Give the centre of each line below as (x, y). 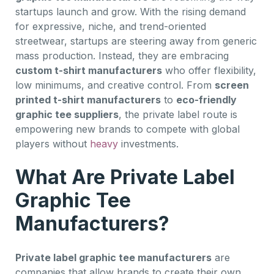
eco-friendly (206, 99)
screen (232, 85)
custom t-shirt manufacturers (89, 70)
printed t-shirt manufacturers (88, 99)
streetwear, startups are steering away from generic (136, 41)
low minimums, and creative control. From (115, 85)
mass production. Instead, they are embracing (122, 55)
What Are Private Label (125, 177)
